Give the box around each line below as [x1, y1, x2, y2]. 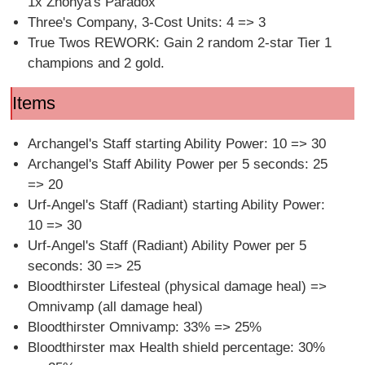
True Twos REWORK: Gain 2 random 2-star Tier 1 [27, 35, 332, 51]
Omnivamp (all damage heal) [27, 298, 203, 314]
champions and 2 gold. [27, 55, 165, 72]
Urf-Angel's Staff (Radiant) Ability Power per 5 [27, 237, 306, 253]
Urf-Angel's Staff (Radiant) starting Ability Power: [27, 196, 325, 213]
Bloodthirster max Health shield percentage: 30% [27, 339, 325, 355]
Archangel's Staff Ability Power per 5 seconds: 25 [27, 156, 328, 172]
